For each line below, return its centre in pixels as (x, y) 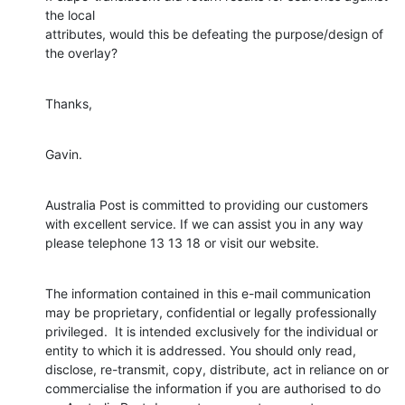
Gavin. (64, 154)
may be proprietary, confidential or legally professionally (211, 312)
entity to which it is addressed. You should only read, (201, 350)
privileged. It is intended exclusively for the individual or (212, 331)
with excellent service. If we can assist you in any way (204, 223)
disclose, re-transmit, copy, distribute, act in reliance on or (217, 369)
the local (70, 14)
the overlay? (81, 52)
